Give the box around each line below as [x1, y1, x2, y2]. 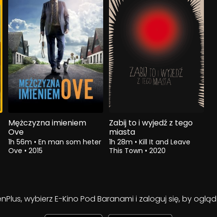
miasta [108, 126, 135, 138]
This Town [108, 145, 145, 155]
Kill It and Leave [139, 137, 190, 147]
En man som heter [38, 137, 102, 147]
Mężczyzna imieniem [8, 117, 87, 128]
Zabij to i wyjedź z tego [108, 117, 193, 128]
